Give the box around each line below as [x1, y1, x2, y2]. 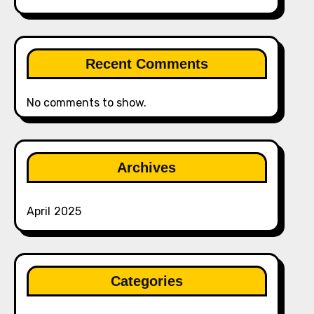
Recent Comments [85, 56, 208, 71]
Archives [117, 160, 177, 175]
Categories [110, 273, 183, 289]
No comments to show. [26, 96, 146, 109]
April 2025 [26, 205, 82, 218]
